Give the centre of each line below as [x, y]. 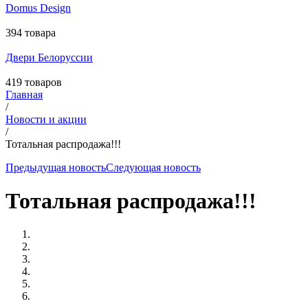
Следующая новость [153, 167]
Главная [24, 94]
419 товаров [34, 82]
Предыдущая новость [56, 167]
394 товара [31, 32]
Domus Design [38, 8]
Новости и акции [46, 119]
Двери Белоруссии [49, 57]
